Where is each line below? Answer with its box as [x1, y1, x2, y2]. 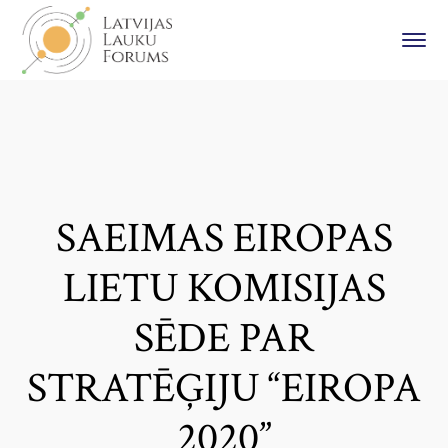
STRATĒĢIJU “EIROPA [27, 361, 421, 416]
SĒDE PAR [134, 311, 314, 366]
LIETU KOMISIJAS [62, 261, 386, 316]
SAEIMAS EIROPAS [55, 211, 393, 266]
